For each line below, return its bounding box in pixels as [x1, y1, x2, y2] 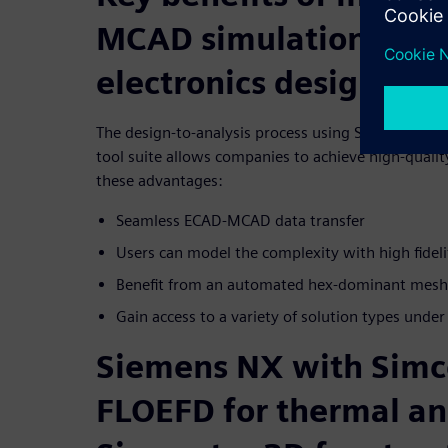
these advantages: [96, 171, 223, 191]
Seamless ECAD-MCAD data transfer [116, 211, 365, 231]
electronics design [96, 63, 378, 103]
